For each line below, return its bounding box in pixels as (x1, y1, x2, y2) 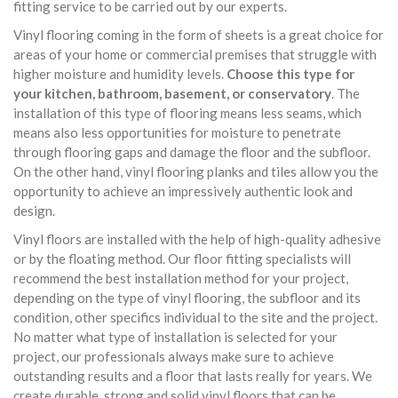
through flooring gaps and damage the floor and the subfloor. (13, 144, 370, 160)
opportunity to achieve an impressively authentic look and (13, 183, 353, 199)
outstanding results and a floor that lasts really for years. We (13, 368, 372, 384)
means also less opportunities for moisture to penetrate (13, 124, 341, 140)
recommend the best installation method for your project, (13, 270, 348, 286)
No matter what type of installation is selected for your (13, 329, 338, 345)
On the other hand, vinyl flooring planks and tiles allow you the (13, 163, 378, 179)
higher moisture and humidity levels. (13, 66, 227, 82)
